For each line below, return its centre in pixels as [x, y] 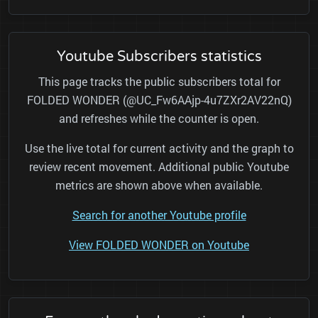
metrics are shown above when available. [159, 185]
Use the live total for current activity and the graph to [159, 148]
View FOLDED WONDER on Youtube [159, 245]
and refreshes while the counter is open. [159, 119]
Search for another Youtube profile [159, 215]
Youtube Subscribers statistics [159, 57]
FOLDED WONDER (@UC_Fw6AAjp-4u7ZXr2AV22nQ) [159, 100]
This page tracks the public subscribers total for [159, 82]
